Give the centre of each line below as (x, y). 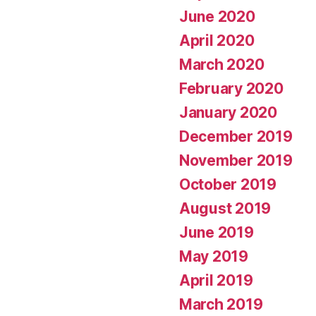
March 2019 (221, 304)
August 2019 (225, 208)
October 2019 (228, 184)
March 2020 (222, 64)
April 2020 (217, 40)
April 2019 (216, 280)
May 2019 (214, 256)
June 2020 (217, 16)
